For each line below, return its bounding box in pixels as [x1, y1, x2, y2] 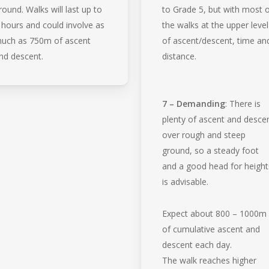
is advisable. [162, 175, 209, 187]
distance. [162, 50, 197, 62]
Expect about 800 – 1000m [162, 207, 267, 219]
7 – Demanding [162, 97, 226, 109]
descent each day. [162, 238, 232, 250]
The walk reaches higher [162, 254, 257, 266]
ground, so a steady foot [162, 144, 259, 156]
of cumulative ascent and [162, 223, 261, 235]
